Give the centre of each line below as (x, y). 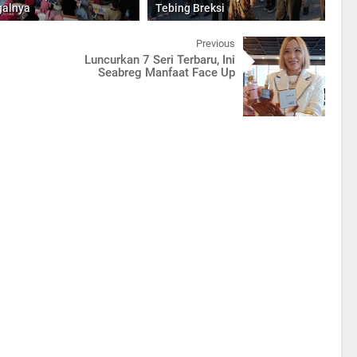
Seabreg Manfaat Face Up (166, 73)
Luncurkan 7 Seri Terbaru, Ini (159, 60)
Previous (215, 43)
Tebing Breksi (190, 8)
